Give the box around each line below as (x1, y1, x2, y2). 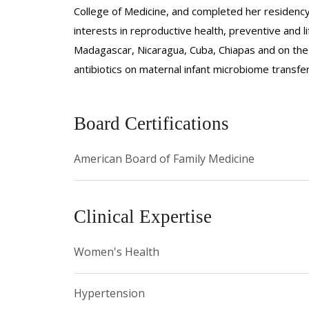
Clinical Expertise (74, 206, 212, 227)
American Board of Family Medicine (74, 150, 255, 166)
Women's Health (74, 243, 159, 259)
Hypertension (74, 285, 145, 301)
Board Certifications (74, 112, 229, 134)
